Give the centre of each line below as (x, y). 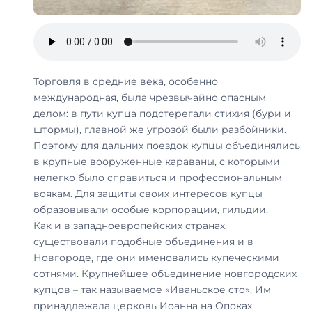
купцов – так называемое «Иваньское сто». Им (152, 290)
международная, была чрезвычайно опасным (150, 98)
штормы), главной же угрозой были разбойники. (160, 130)
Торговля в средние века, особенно (126, 82)
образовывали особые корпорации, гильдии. (151, 210)
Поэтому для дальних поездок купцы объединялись (167, 146)
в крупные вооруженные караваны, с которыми (157, 162)
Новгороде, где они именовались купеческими (156, 258)
